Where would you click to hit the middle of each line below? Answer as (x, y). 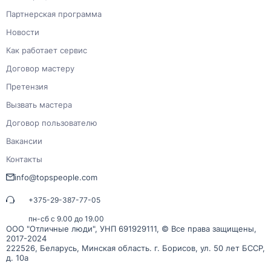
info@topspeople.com (56, 177)
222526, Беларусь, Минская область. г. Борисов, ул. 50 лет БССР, (135, 248)
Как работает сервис (47, 50)
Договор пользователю (52, 122)
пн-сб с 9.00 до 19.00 (66, 218)
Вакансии (24, 141)
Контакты (24, 159)
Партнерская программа (54, 14)
